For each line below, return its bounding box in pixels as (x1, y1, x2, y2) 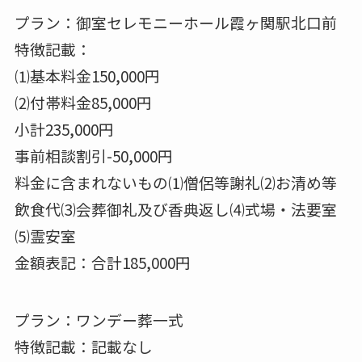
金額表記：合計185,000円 (14, 251, 191, 274)
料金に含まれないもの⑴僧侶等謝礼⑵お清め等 (14, 171, 337, 194)
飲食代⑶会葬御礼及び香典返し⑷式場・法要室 (14, 198, 337, 221)
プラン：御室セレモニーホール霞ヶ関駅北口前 (14, 11, 337, 34)
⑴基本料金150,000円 (14, 65, 160, 87)
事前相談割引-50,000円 (14, 145, 173, 167)
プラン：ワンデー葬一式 (14, 308, 183, 330)
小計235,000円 (14, 118, 114, 141)
